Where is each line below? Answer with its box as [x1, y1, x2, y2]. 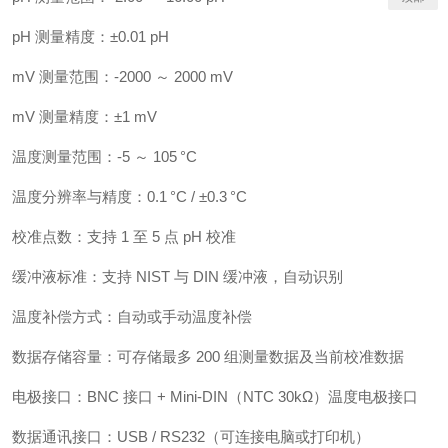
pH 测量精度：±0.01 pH [12, 28, 169, 45]
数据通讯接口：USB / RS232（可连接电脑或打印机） [12, 428, 370, 445]
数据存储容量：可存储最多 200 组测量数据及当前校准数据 [12, 348, 404, 365]
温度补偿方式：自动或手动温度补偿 [12, 308, 252, 325]
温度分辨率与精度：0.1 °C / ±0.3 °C [12, 188, 247, 205]
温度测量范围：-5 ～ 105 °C [12, 148, 197, 165]
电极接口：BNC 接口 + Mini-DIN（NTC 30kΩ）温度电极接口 [12, 388, 418, 405]
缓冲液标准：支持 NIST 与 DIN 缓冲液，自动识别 [12, 268, 343, 285]
